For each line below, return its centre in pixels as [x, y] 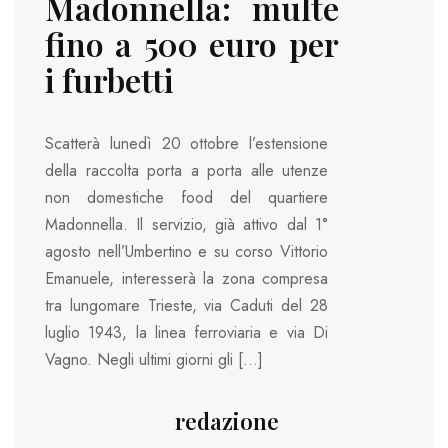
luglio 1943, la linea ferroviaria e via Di [186, 333]
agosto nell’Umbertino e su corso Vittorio [186, 252]
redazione [226, 421]
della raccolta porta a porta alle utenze [186, 171]
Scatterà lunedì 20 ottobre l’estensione [186, 144]
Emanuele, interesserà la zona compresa [186, 279]
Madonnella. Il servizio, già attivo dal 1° [186, 225]
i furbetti [109, 79]
